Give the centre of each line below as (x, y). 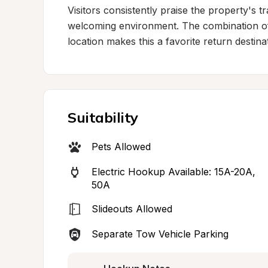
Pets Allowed (121, 147)
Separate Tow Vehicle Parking (160, 234)
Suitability (103, 117)
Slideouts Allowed (132, 209)
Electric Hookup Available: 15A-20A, (173, 172)
